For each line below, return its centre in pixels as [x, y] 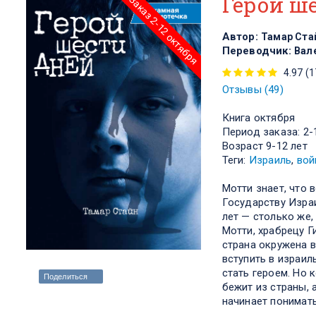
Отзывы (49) [253, 90]
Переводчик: [258, 51]
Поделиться [66, 277]
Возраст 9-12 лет [265, 146]
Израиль [270, 160]
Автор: [242, 37]
